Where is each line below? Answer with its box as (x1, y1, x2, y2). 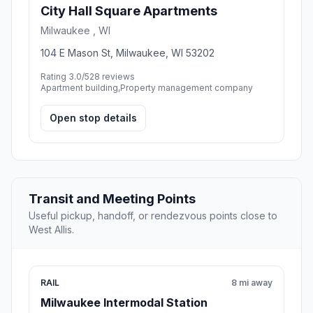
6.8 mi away (223, 229, 272, 240)
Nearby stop (50, 233, 103, 244)
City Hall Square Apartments (41, 257, 217, 272)
